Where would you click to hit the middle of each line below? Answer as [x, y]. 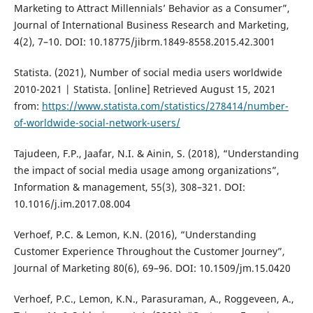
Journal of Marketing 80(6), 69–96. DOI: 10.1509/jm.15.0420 [152, 268]
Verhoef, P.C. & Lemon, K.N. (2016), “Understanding [135, 234]
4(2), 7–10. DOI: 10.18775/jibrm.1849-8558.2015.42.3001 [144, 41]
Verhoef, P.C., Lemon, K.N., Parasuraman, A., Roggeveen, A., [154, 298]
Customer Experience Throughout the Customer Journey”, [149, 251]
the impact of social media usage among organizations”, [146, 170]
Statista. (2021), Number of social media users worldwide [148, 72]
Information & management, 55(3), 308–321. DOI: [129, 187]
